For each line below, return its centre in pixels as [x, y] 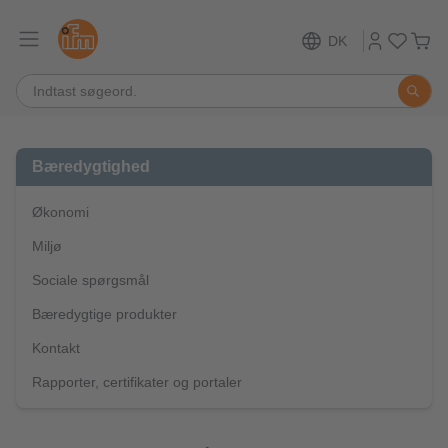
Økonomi [60, 212]
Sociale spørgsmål [90, 280]
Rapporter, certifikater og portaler [137, 382]
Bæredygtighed [91, 166]
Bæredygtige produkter [104, 314]
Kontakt [56, 348]
